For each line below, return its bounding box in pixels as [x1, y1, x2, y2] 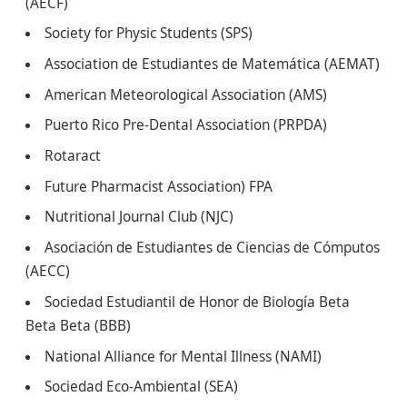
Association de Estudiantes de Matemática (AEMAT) [45, 55, 381, 74]
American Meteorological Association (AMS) [45, 84, 328, 104]
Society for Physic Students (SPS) [45, 24, 253, 44]
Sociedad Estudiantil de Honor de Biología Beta [45, 292, 351, 312]
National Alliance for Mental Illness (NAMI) [45, 346, 323, 366]
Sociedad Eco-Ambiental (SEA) [45, 377, 239, 397]
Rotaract [45, 146, 102, 166]
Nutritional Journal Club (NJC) [45, 207, 234, 227]
